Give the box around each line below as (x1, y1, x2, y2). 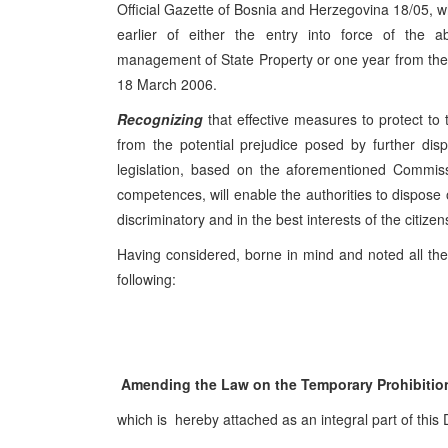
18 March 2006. (117, 74, 217, 94)
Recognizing (117, 109, 203, 129)
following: (117, 269, 176, 289)
